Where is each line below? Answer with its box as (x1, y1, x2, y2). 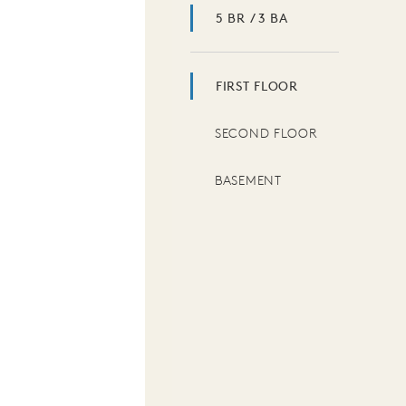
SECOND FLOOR (215, 124, 318, 141)
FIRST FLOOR (216, 77, 298, 94)
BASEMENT (215, 171, 282, 188)
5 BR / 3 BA (216, 9, 288, 26)
